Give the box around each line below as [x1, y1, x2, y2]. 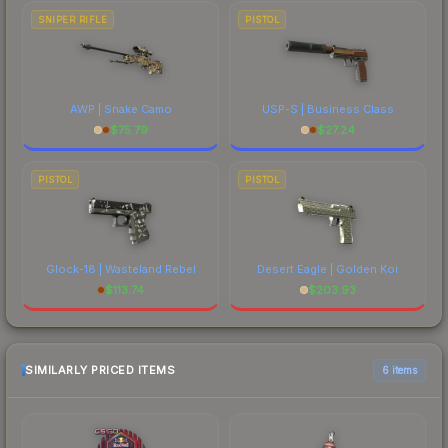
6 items [382, 363, 417, 376]
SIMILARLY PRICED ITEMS [25, 363, 175, 378]
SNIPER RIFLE [38, 13, 107, 25]
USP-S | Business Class [261, 101, 394, 116]
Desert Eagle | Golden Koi [257, 261, 398, 276]
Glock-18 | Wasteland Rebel [45, 261, 196, 276]
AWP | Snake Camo [69, 101, 172, 116]
